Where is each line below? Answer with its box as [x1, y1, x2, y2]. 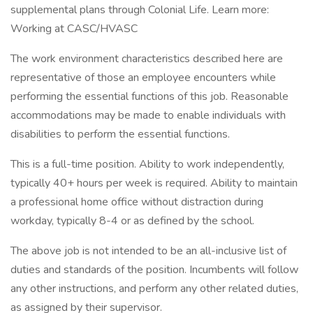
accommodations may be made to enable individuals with [10, 108, 286, 123]
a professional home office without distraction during [10, 194, 263, 210]
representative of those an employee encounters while [10, 70, 276, 85]
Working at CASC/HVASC [10, 21, 138, 36]
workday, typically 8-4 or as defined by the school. [10, 213, 257, 228]
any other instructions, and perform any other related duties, [10, 281, 298, 296]
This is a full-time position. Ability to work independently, [10, 156, 284, 172]
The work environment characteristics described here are [10, 51, 283, 66]
